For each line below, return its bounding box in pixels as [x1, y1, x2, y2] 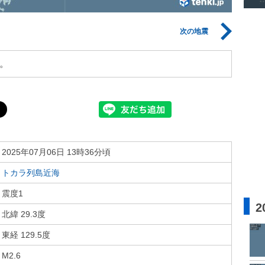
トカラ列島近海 [2, 168, 60, 177]
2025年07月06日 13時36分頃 [2, 147, 111, 157]
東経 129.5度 [2, 230, 50, 240]
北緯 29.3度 [2, 209, 46, 219]
